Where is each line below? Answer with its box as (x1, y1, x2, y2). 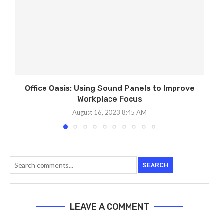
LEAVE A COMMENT (70, 201, 149, 213)
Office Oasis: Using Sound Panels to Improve (24, 84, 195, 93)
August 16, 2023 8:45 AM (72, 109, 147, 117)
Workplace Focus (77, 94, 142, 104)
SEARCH (142, 161, 169, 169)
